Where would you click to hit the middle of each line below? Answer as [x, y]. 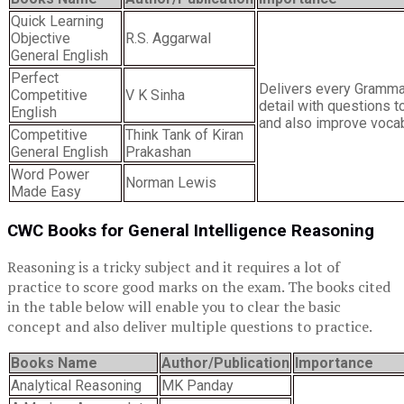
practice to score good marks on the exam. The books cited [199, 287]
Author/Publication [225, 363]
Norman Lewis [171, 182]
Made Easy [46, 191]
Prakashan [158, 151]
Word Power [50, 174]
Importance [334, 363]
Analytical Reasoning [76, 386]
